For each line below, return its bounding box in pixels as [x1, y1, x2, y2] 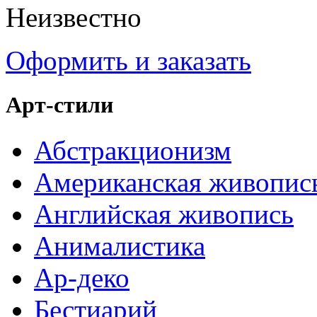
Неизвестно [6, 2, 142, 33]
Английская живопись [34, 198, 294, 229]
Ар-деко [34, 262, 129, 293]
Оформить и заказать [6, 45, 251, 76]
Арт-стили [6, 92, 113, 118]
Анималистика [34, 230, 205, 261]
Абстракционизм [34, 134, 231, 166]
